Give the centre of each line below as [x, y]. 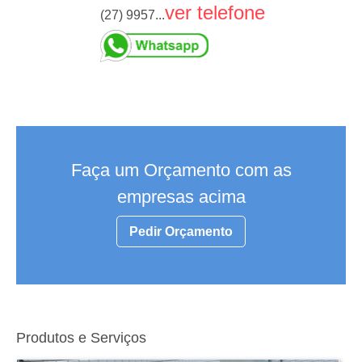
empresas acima [181, 197]
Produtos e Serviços [81, 338]
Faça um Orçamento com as [181, 170]
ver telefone [215, 13]
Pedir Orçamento [181, 232]
